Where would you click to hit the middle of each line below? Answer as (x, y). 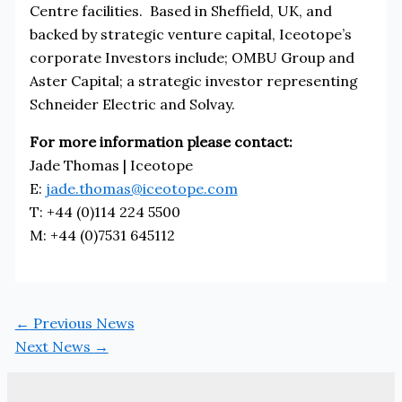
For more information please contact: (161, 141)
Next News (54, 346)
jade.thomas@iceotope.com (141, 188)
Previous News (82, 323)
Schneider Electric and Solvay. (132, 104)
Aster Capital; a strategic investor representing (193, 80)
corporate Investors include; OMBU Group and (192, 57)
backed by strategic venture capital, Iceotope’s (190, 34)
